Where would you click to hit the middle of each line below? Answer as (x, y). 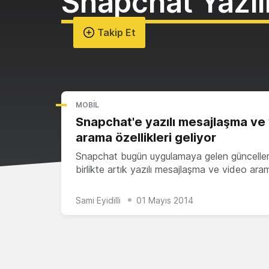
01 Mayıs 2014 (165, 200)
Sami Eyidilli (98, 200)
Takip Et (115, 32)
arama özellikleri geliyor (146, 138)
